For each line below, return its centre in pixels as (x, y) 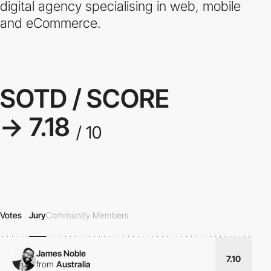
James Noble (61, 253)
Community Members (87, 215)
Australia (73, 264)
